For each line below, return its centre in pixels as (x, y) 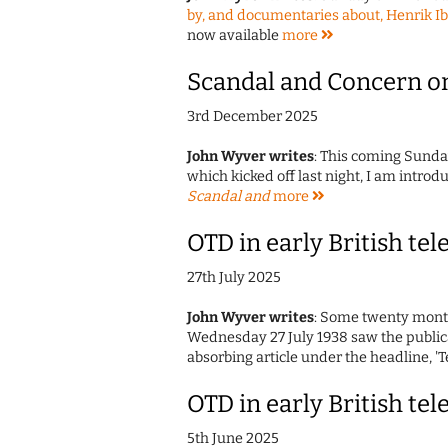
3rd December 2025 (252, 117)
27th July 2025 (234, 278)
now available (234, 36)
